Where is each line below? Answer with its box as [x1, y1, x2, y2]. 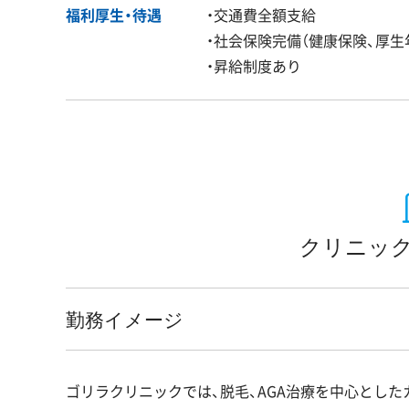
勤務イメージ [66, 305, 184, 334]
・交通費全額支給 [206, 4, 316, 26]
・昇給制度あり [206, 55, 301, 78]
